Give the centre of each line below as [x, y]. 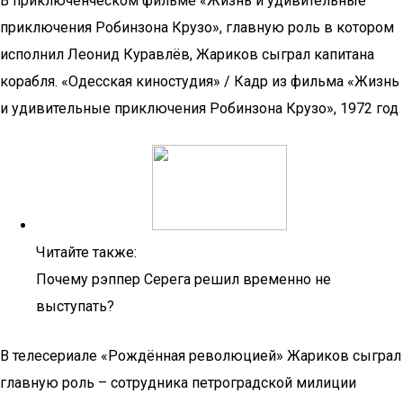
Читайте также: [86, 252]
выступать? [75, 306]
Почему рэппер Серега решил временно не [184, 279]
